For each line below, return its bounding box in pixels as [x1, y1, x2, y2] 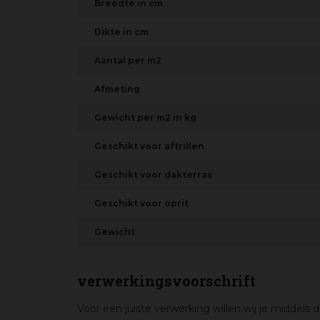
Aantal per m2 [94, 55, 161, 66]
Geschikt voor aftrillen [94, 141, 204, 151]
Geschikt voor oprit [94, 198, 189, 209]
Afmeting [94, 84, 140, 94]
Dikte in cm [94, 26, 149, 37]
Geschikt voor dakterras [94, 169, 212, 180]
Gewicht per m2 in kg [94, 112, 196, 123]
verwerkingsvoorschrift [77, 271, 256, 290]
